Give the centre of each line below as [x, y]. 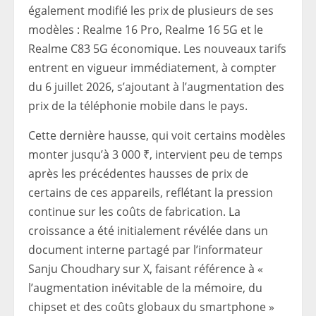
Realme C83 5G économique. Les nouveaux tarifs [157, 49]
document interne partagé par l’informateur [146, 250]
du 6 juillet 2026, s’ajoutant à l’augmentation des [156, 87]
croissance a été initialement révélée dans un [148, 231]
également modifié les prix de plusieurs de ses [151, 11]
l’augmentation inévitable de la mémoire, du [145, 288]
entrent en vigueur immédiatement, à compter [152, 68]
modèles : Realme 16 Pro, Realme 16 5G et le [146, 30]
